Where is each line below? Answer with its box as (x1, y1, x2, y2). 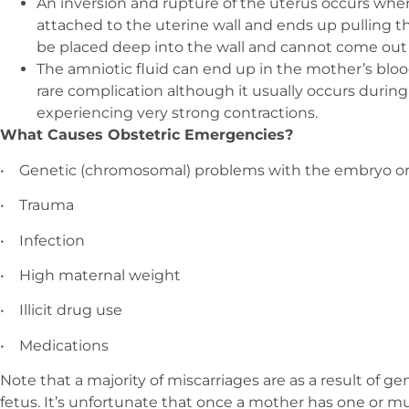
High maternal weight (19, 266, 181, 284)
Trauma (19, 196, 74, 215)
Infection (19, 231, 85, 249)
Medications (19, 336, 109, 354)
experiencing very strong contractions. (37, 104, 318, 122)
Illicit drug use (19, 301, 122, 320)
